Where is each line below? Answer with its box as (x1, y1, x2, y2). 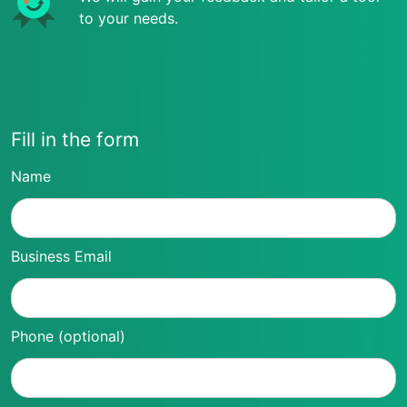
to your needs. (79, 9, 178, 27)
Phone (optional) (11, 327, 125, 345)
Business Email (11, 247, 112, 265)
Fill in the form (11, 128, 139, 151)
